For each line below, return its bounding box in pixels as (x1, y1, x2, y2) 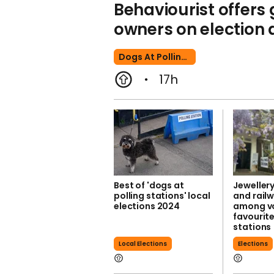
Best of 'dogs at (114, 179, 184, 191)
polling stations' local (114, 190, 210, 202)
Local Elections (119, 239, 167, 248)
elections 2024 (114, 200, 180, 212)
